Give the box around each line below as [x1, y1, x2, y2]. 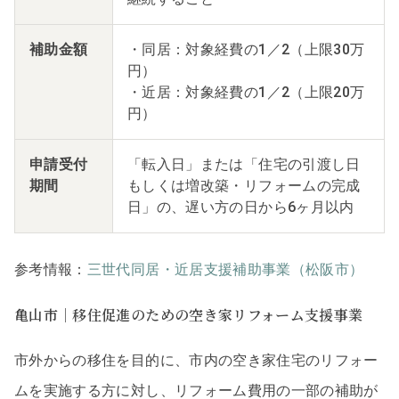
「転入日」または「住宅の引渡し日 [127, 155, 361, 173]
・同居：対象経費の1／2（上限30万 [127, 40, 365, 58]
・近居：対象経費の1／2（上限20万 [127, 83, 365, 101]
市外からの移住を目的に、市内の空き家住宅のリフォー [14, 351, 379, 369]
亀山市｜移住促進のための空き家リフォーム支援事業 [14, 305, 363, 326]
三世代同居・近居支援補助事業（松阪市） [86, 260, 364, 278]
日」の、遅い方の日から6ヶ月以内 [127, 198, 354, 216]
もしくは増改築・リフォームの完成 [127, 176, 361, 194]
